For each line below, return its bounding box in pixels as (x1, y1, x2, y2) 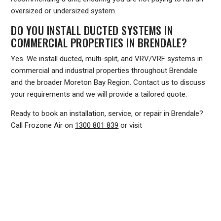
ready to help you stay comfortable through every (11, 145, 172, 153)
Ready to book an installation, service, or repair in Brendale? (11, 109, 204, 118)
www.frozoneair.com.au (11, 133, 88, 142)
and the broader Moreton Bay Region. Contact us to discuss (11, 78, 206, 87)
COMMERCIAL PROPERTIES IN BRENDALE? (11, 35, 187, 50)
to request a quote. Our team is (87, 133, 191, 142)
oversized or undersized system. (11, 6, 117, 15)
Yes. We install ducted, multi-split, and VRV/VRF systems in (11, 54, 203, 63)
